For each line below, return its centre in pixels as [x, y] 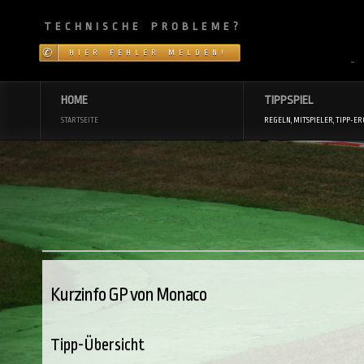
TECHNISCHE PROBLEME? [143, 26]
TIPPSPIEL [288, 101]
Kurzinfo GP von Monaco [128, 295]
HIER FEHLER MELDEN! [149, 53]
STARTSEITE [80, 121]
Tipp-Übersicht [97, 345]
